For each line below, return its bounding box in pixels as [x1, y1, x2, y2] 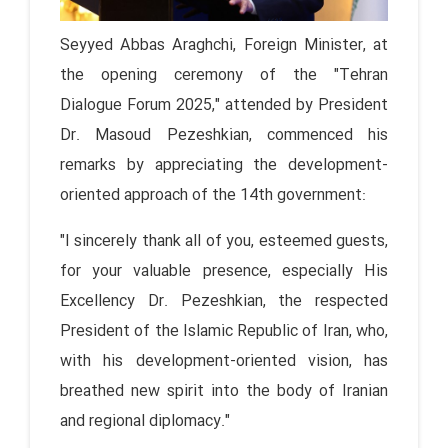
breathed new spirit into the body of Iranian [60, 378, 388, 404]
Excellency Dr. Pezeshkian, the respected [60, 288, 388, 314]
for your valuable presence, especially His [60, 258, 388, 284]
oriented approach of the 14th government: [60, 182, 366, 208]
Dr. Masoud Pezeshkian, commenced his [60, 122, 388, 148]
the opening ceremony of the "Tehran [60, 62, 388, 88]
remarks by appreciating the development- [60, 152, 388, 178]
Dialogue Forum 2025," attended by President [60, 92, 388, 118]
